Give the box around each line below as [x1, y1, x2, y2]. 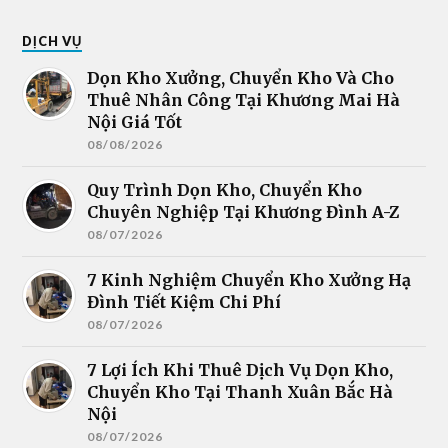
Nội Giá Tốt [87, 112, 183, 133]
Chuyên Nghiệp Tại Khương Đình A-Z [87, 202, 400, 223]
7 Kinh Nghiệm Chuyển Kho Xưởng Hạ [87, 270, 412, 291]
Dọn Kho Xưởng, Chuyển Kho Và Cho [87, 68, 395, 89]
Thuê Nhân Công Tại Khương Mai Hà [87, 90, 401, 111]
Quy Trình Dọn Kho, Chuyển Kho [87, 180, 363, 201]
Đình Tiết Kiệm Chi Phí [87, 292, 282, 313]
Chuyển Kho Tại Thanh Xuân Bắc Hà [87, 382, 394, 403]
